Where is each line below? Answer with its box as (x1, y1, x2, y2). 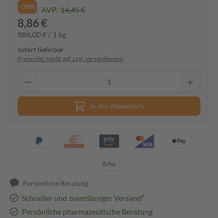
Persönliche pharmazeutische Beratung (21, 207, 153, 216)
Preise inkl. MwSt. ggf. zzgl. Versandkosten (18, 55, 123, 62)
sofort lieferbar (18, 45, 64, 54)
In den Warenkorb (90, 102, 144, 110)
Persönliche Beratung (23, 179, 89, 187)
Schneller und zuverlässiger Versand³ (21, 193, 144, 202)
